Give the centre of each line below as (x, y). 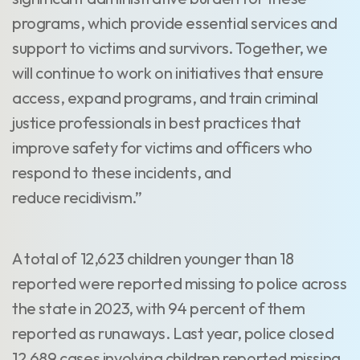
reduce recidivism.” (77, 197)
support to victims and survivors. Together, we (170, 48)
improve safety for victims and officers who (162, 147)
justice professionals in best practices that (157, 123)
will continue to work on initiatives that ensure (168, 73)
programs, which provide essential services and (175, 23)
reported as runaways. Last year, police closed (173, 333)
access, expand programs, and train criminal (165, 98)
